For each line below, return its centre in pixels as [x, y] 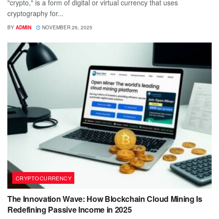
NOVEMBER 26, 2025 [66, 27]
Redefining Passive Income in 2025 [70, 209]
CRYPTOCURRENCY [44, 178]
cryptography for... [35, 13]
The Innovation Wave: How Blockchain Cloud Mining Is [105, 198]
